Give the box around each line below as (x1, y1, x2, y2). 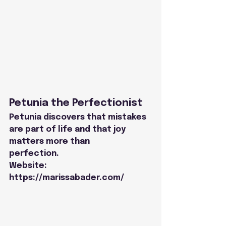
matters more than (9, 137, 90, 146)
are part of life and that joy (9, 125, 128, 134)
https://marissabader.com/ (9, 173, 124, 182)
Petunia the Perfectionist (9, 97, 143, 108)
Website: (9, 161, 49, 170)
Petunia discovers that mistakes (9, 112, 148, 122)
